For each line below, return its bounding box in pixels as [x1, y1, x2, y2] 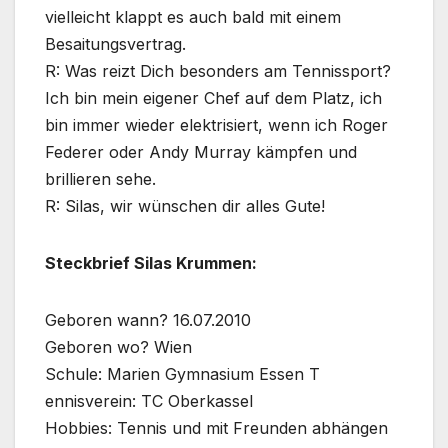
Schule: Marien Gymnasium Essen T [45, 364, 320, 385]
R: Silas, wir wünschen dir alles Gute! [45, 196, 325, 217]
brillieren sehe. [45, 169, 156, 190]
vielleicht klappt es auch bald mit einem [45, 7, 341, 28]
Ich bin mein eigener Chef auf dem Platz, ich [45, 88, 382, 109]
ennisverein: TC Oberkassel [45, 391, 253, 412]
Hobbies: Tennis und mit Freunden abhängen [45, 418, 388, 439]
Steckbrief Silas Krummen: [45, 253, 257, 274]
